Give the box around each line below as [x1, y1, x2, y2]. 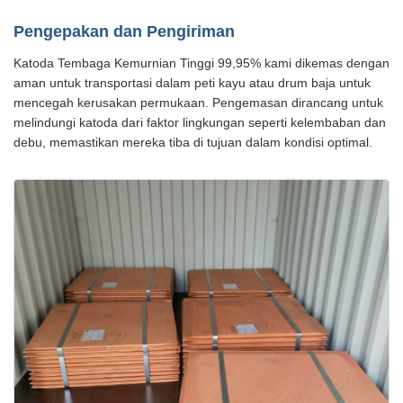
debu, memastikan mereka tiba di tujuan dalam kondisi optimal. [13, 135, 372, 150]
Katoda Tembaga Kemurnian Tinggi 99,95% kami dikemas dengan [13, 56, 390, 71]
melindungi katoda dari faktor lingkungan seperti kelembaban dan [13, 115, 386, 130]
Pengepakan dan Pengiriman [13, 22, 235, 41]
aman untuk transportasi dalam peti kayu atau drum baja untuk [13, 76, 371, 91]
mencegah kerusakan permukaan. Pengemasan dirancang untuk [13, 95, 383, 111]
